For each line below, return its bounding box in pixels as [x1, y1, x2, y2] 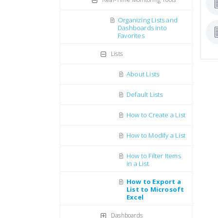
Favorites [118, 31, 145, 40]
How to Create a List [127, 110, 185, 119]
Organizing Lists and [118, 16, 178, 24]
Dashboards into [118, 23, 167, 32]
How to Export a [127, 177, 181, 186]
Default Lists [127, 90, 163, 99]
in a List [127, 159, 149, 168]
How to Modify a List [127, 131, 185, 140]
